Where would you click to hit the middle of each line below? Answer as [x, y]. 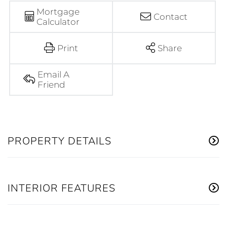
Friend [51, 85]
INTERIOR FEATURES [62, 188]
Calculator [58, 22]
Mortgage [58, 12]
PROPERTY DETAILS [60, 141]
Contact [171, 17]
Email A [54, 75]
